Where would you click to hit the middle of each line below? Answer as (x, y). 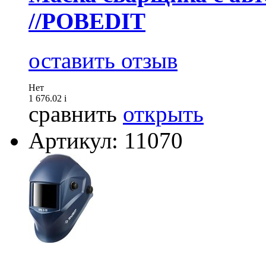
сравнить (73, 114)
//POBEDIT (87, 21)
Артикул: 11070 (106, 141)
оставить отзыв (103, 61)
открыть (163, 114)
